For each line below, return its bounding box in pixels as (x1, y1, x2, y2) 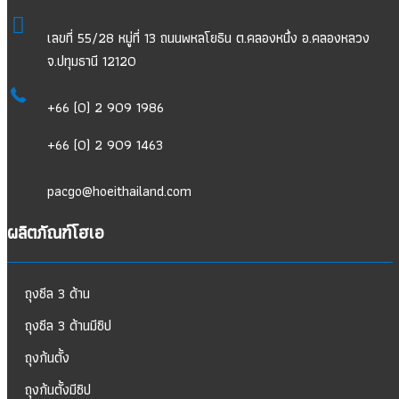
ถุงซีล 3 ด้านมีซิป (25, 314, 111, 337)
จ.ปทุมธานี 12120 (47, 50, 136, 72)
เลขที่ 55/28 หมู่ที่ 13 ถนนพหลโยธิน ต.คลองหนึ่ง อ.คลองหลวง (47, 27, 370, 49)
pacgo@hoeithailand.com (47, 180, 191, 202)
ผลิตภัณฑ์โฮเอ (7, 218, 104, 247)
